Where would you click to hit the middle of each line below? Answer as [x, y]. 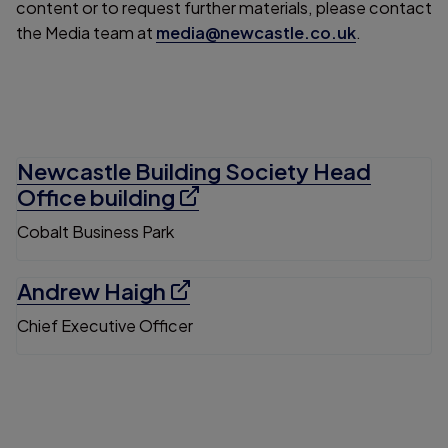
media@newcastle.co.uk [256, 33]
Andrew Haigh [91, 291]
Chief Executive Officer [105, 326]
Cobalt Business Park [95, 232]
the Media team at [86, 33]
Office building [96, 197]
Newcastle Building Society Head [194, 171]
